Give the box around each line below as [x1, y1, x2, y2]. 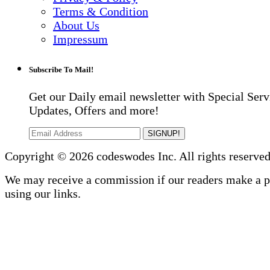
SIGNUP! [148, 129, 180, 139]
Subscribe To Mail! [29, 65, 93, 75]
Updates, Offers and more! [29, 104, 159, 118]
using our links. [5, 187, 81, 201]
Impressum [53, 33, 108, 46]
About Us [53, 19, 99, 33]
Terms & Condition [53, 5, 148, 19]
